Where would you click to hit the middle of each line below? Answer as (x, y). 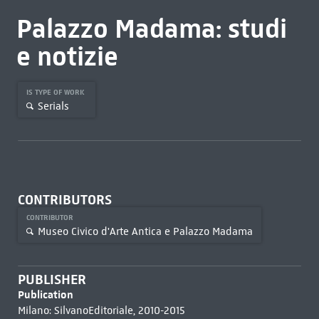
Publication (45, 294)
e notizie (67, 56)
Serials (53, 106)
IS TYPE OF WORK (56, 92)
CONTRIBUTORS (64, 200)
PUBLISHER (52, 279)
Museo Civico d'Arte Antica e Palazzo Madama (145, 231)
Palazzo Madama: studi (151, 28)
